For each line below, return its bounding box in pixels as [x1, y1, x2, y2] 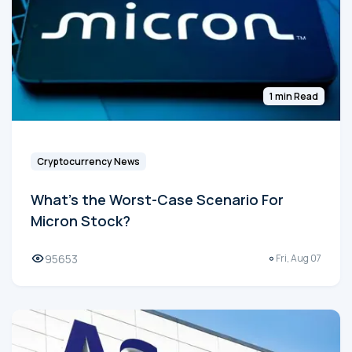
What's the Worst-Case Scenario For [31, 189, 284, 209]
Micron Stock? [31, 211, 130, 230]
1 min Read [269, 89, 318, 103]
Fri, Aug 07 [276, 251, 321, 266]
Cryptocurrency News [37, 154, 140, 168]
